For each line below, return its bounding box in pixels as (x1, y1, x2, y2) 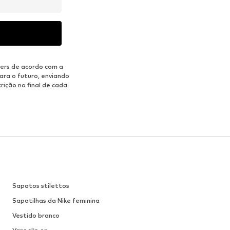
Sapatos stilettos (12, 182, 69, 190)
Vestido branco (12, 212, 60, 220)
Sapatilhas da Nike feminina (12, 197, 100, 205)
